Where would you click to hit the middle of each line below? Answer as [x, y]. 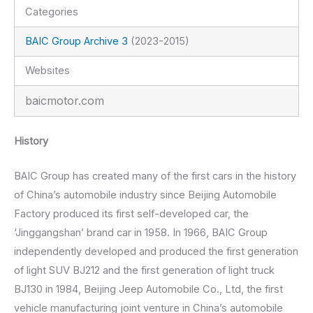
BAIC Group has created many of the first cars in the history [155, 176]
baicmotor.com [64, 100]
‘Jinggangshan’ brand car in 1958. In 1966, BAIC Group [141, 232]
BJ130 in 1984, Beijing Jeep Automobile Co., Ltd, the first [148, 289]
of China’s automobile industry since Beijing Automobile [145, 195]
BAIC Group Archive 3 [76, 41]
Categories [51, 12]
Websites [47, 70]
